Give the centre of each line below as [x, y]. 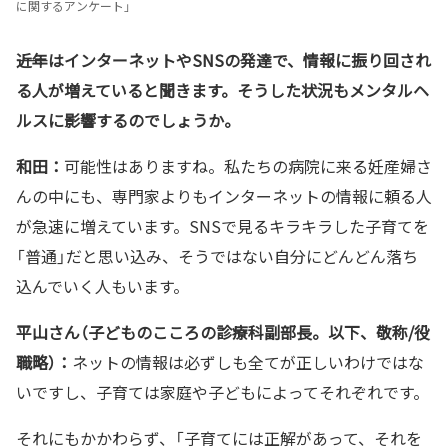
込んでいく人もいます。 [102, 285]
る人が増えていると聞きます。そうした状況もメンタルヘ [222, 89]
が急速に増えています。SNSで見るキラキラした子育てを [222, 225]
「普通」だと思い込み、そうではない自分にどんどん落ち [217, 255]
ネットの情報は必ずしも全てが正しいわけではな [248, 361]
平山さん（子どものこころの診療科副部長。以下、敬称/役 [223, 331]
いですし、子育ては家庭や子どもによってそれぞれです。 [222, 391]
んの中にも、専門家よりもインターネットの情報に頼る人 [224, 195]
